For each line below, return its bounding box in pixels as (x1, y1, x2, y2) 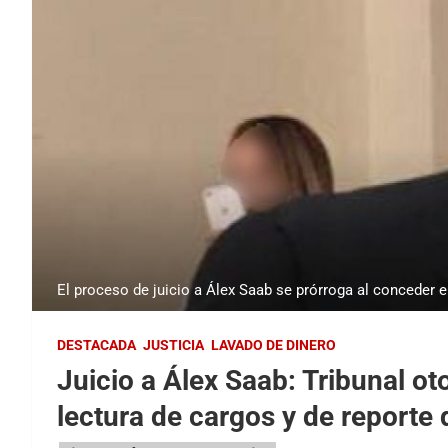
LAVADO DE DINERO (211, 337, 336, 354)
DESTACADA (57, 337, 136, 354)
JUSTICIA (143, 337, 204, 354)
